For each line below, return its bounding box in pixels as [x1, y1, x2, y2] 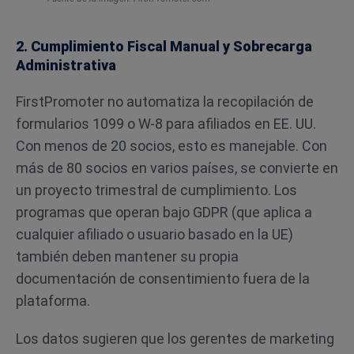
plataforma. [16, 292, 90, 309]
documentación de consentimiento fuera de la [16, 270, 310, 287]
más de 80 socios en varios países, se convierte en [16, 160, 338, 176]
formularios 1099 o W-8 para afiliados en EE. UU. [16, 115, 316, 132]
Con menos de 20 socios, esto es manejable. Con [16, 137, 327, 154]
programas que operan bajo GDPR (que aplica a [16, 204, 312, 220]
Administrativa [16, 57, 116, 73]
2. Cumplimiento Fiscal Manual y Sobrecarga [16, 38, 312, 55]
